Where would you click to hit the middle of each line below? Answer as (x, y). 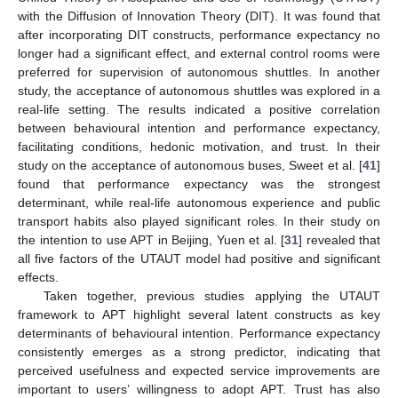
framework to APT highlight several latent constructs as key (199, 315)
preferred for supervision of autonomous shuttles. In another (199, 72)
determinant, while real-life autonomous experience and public (199, 203)
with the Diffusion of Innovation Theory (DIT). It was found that (199, 16)
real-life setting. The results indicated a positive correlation (199, 110)
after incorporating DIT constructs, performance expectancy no (199, 35)
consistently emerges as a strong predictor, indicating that (199, 352)
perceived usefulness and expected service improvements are (199, 371)
